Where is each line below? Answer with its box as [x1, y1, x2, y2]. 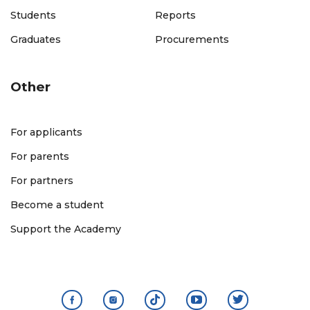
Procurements [155, 33, 229, 46]
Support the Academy [10, 222, 121, 235]
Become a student [10, 198, 104, 211]
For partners [10, 174, 73, 187]
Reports [155, 8, 196, 21]
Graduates [10, 33, 61, 46]
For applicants [10, 125, 82, 138]
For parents [10, 149, 69, 163]
